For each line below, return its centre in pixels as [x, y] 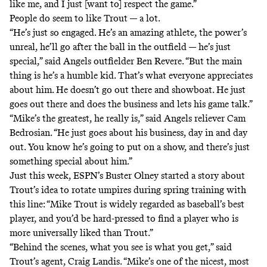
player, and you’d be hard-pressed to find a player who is [124, 219]
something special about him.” [71, 162]
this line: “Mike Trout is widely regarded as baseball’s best [127, 204]
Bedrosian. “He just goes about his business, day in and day [128, 133]
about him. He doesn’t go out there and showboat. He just [128, 90]
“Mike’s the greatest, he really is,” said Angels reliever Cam [128, 119]
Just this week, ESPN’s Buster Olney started [100, 176]
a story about [218, 176]
